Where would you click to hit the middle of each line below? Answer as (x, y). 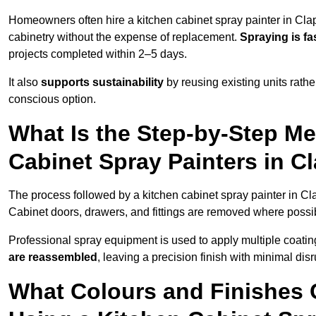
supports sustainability (102, 83)
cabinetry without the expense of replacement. (124, 37)
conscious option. (52, 99)
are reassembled (53, 257)
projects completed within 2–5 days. (98, 54)
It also (25, 83)
